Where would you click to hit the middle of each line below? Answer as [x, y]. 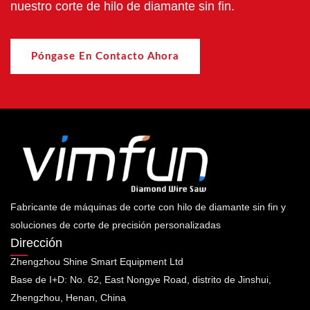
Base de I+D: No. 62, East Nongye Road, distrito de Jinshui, [141, 279]
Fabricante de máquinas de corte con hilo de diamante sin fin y [148, 207]
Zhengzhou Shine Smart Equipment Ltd [97, 261]
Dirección [36, 243]
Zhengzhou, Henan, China [68, 297]
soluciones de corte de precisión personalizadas [116, 225]
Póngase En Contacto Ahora [105, 57]
